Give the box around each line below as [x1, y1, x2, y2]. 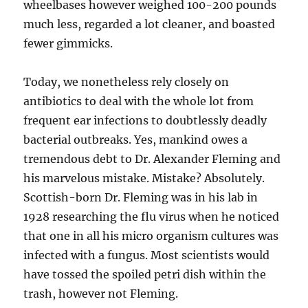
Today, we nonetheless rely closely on [23, 75, 230, 89]
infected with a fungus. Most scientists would [23, 248, 270, 262]
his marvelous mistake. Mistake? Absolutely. [23, 171, 265, 185]
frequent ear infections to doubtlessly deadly [23, 113, 267, 127]
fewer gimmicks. [23, 36, 113, 50]
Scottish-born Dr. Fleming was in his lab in [23, 190, 258, 204]
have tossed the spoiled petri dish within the [23, 267, 267, 281]
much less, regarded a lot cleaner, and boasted [23, 17, 276, 31]
